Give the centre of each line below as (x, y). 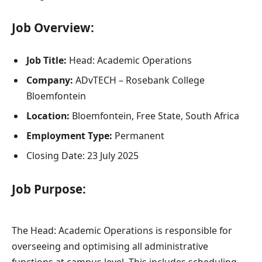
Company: (50, 80)
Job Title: (46, 61)
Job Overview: (53, 28)
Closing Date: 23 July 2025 (82, 156)
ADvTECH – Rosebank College (139, 80)
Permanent (138, 136)
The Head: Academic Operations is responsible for (122, 230)
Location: (48, 116)
